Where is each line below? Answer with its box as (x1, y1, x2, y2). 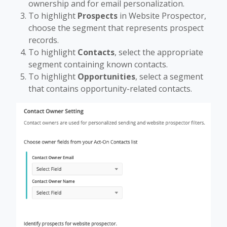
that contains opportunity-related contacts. (28, 83, 192, 95)
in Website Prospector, (118, 10, 206, 22)
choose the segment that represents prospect (28, 22, 204, 34)
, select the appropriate (115, 47, 203, 58)
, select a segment (135, 71, 203, 83)
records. (28, 34, 59, 46)
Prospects (78, 10, 118, 22)
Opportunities (78, 71, 135, 83)
